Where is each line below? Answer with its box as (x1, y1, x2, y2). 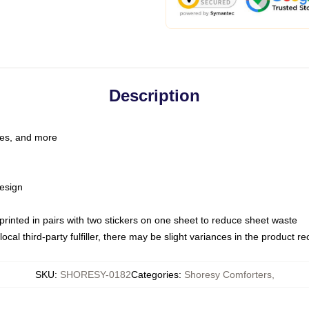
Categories (130, 269, 179, 280)
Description (109, 86, 200, 105)
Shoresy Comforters (183, 269, 272, 280)
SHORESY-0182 (59, 269, 131, 280)
